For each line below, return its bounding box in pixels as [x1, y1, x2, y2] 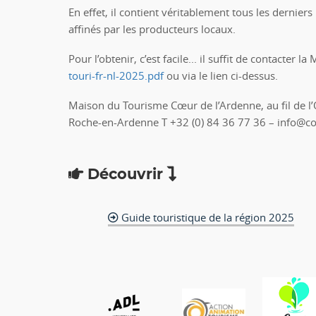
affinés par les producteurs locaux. [68, 22, 236, 36]
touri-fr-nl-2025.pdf [68, 68, 164, 83]
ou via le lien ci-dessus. [164, 68, 278, 83]
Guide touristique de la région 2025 [119, 210, 294, 224]
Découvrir [83, 167, 167, 182]
